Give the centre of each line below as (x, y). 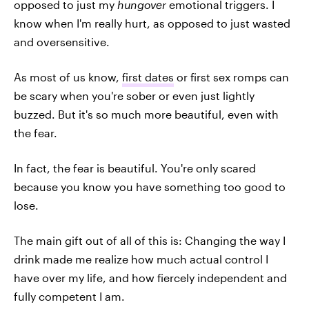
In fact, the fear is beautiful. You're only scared (135, 168)
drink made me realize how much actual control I (141, 259)
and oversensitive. (62, 41)
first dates (148, 77)
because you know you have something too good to (150, 186)
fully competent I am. (69, 296)
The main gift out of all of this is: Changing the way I (150, 240)
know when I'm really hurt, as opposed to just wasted (152, 23)
